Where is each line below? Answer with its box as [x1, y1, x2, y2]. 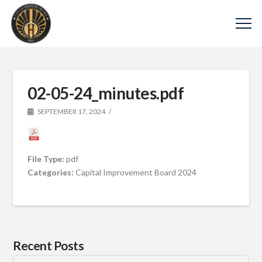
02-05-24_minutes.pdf [27, 83, 184, 103]
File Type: [27, 153, 67, 164]
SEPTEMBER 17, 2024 [36, 107, 106, 116]
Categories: [27, 167, 76, 177]
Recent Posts [13, 237, 84, 253]
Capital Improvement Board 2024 [75, 167, 197, 177]
